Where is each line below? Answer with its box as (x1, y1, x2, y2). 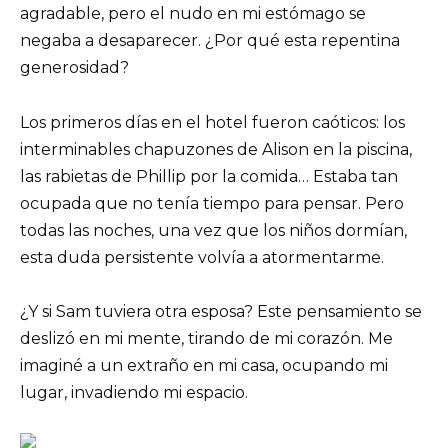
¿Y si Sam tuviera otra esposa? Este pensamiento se (20, 301, 422, 321)
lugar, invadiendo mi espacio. (20, 382, 248, 402)
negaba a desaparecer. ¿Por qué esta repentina (20, 31, 400, 51)
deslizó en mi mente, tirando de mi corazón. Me (20, 328, 393, 348)
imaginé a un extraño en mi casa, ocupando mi (20, 355, 388, 375)
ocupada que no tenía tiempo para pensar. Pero (20, 193, 404, 213)
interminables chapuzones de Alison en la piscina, (20, 139, 412, 159)
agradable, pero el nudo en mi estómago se (20, 4, 366, 24)
